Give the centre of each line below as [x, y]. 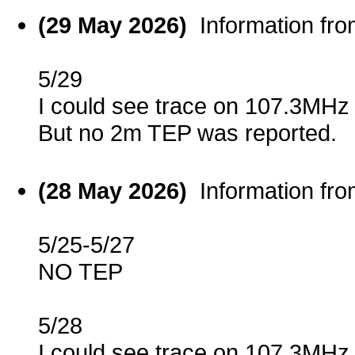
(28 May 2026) [119, 191]
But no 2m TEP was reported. [187, 133]
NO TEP [80, 272]
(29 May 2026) [119, 25]
